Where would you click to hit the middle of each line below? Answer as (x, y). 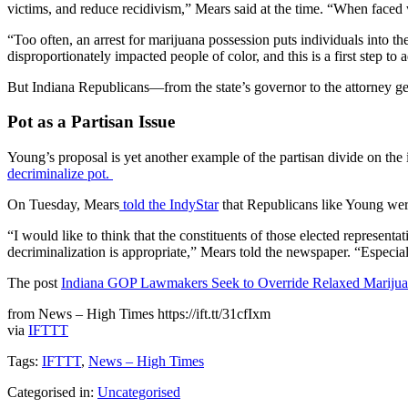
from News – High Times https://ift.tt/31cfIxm (139, 313)
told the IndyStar (169, 204)
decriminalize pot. (60, 173)
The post (34, 282)
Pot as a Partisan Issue (91, 122)
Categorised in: (52, 392)
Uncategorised (139, 392)
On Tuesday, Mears (63, 204)
